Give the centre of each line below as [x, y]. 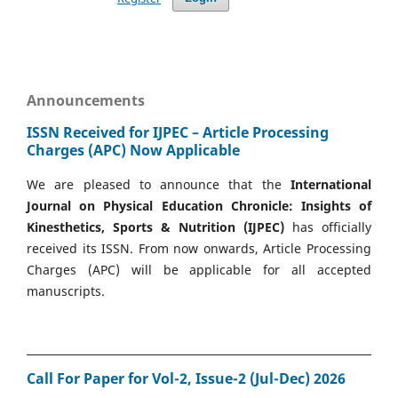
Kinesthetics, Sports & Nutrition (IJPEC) [155, 227]
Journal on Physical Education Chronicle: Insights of [199, 205]
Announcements [86, 100]
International [331, 184]
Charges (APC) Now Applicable [133, 151]
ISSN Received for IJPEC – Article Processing [178, 133]
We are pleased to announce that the [159, 184]
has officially [328, 227]
